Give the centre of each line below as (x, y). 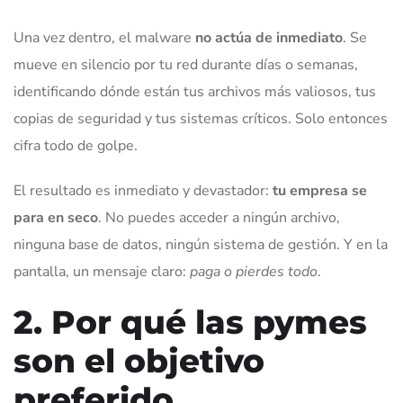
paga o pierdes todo (254, 272)
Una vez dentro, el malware (104, 38)
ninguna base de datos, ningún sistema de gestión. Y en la (201, 245)
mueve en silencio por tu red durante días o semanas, (186, 65)
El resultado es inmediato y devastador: (143, 191)
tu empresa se (320, 191)
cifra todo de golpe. (76, 146)
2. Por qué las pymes (190, 322)
